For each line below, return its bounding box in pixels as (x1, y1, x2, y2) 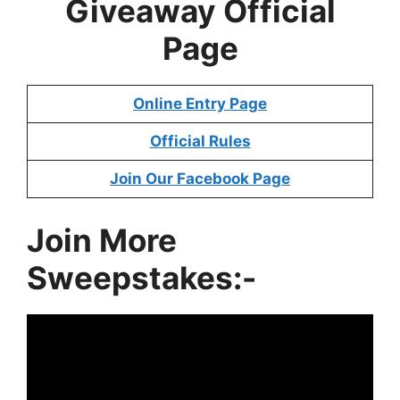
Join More (27, 221, 177, 259)
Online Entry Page (133, 95, 267, 112)
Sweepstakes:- (27, 258, 256, 296)
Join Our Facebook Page (110, 170, 290, 187)
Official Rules (149, 132, 251, 150)
